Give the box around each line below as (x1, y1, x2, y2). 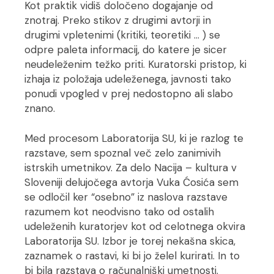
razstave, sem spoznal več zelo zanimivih (24, 146, 221, 160)
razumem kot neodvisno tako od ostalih (24, 205, 215, 218)
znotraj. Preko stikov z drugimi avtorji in (24, 13, 212, 27)
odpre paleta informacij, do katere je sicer (24, 43, 228, 56)
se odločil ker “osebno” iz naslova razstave (24, 190, 228, 204)
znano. (24, 102, 56, 115)
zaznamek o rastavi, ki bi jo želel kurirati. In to (24, 249, 240, 262)
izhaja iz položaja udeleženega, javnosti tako (24, 72, 232, 86)
